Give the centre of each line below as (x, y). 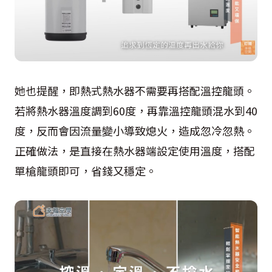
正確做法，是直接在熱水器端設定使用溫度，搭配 (135, 150)
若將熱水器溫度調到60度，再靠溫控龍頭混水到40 (136, 110)
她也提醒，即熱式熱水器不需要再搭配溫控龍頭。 (135, 90)
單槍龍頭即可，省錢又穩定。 (86, 170)
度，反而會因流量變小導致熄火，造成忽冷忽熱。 (135, 130)
